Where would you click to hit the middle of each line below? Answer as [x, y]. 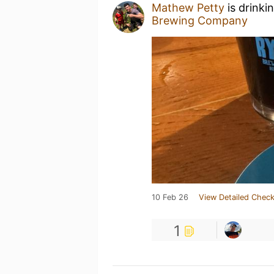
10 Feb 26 [170, 197]
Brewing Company [200, 20]
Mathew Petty [188, 8]
